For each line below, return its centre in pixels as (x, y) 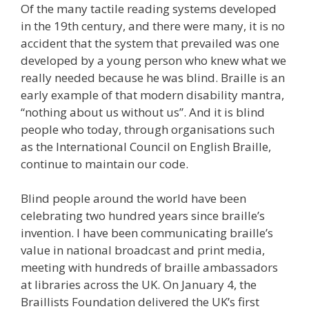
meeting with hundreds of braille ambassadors (149, 268)
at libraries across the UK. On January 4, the (139, 285)
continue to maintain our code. (104, 163)
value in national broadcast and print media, (143, 250)
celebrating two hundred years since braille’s (143, 216)
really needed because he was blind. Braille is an (153, 77)
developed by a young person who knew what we (153, 60)
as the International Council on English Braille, (146, 146)
